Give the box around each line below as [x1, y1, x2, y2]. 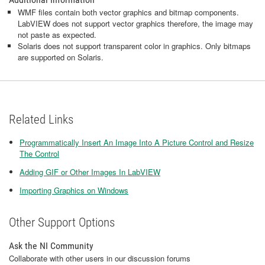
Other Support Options [9, 215, 115, 230]
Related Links [9, 112, 73, 127]
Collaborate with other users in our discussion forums [9, 253, 190, 264]
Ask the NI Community [9, 240, 93, 251]
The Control [20, 148, 59, 159]
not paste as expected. [18, 29, 96, 40]
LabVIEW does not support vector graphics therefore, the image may [18, 18, 253, 29]
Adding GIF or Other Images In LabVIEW [20, 166, 160, 177]
